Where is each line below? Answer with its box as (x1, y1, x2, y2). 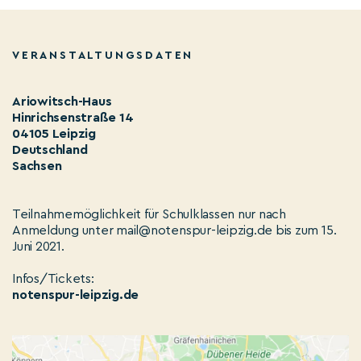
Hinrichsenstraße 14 (12, 111, 134, 125)
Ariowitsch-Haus (12, 95, 112, 109)
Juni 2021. (12, 240, 64, 254)
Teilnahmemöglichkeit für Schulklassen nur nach (12, 208, 286, 222)
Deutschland (12, 143, 88, 157)
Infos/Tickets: (12, 272, 94, 286)
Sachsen (12, 160, 62, 173)
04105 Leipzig (12, 127, 96, 141)
